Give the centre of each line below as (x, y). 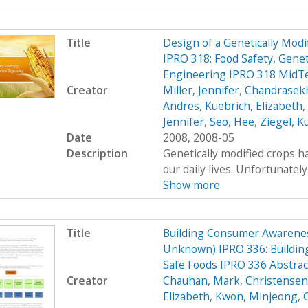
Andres (181, 106)
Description (97, 153)
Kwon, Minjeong (256, 296)
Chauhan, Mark (201, 280)
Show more (191, 185)
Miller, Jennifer (201, 90)
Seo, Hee (232, 121)
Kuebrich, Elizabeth (253, 106)
